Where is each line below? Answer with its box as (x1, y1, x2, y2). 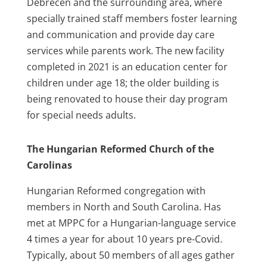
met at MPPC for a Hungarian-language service (26, 216, 236, 229)
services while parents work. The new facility (26, 44, 224, 57)
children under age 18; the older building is (26, 76, 219, 89)
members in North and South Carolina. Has (26, 200, 221, 213)
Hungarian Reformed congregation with (26, 184, 206, 197)
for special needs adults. (26, 108, 136, 122)
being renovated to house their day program (26, 92, 228, 105)
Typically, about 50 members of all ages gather (26, 249, 235, 262)
